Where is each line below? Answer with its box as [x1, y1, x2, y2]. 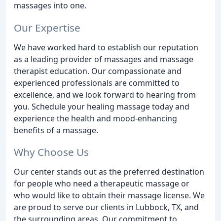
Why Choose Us [14, 145, 89, 159]
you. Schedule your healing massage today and [14, 101, 189, 112]
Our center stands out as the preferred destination [14, 166, 204, 178]
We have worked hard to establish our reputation [14, 41, 198, 53]
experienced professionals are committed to [14, 77, 180, 88]
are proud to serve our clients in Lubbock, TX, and [14, 202, 199, 213]
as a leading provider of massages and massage [14, 53, 193, 65]
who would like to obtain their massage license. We [14, 190, 205, 201]
